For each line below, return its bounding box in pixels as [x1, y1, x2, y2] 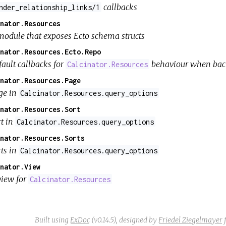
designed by [119, 215, 158, 224]
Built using [35, 215, 70, 224]
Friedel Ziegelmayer [158, 215, 222, 224]
